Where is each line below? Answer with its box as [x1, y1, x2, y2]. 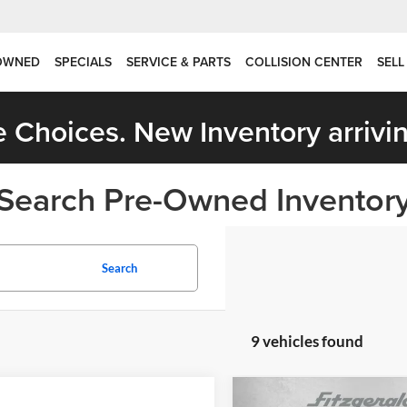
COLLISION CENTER [245, 53, 362, 72]
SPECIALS [55, 53, 112, 72]
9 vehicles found [250, 331, 363, 351]
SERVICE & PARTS [126, 53, 231, 72]
